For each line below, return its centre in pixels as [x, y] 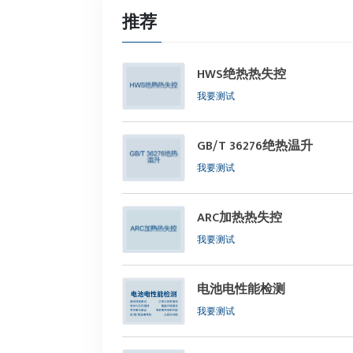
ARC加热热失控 [240, 218]
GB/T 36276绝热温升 [255, 146]
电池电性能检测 [241, 290]
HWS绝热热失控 [242, 74]
